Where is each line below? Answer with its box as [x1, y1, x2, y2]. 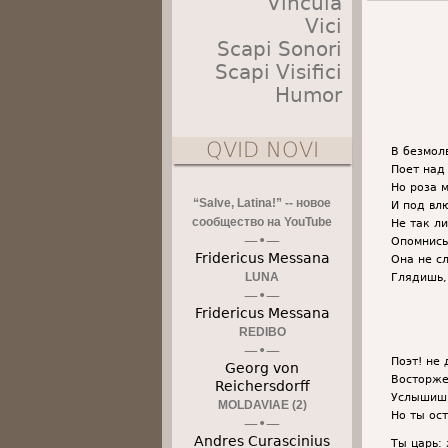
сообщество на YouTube [192, 215, 332, 229]
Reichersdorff [214, 378, 310, 394]
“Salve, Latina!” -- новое [193, 196, 331, 210]
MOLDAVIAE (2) [217, 398, 307, 412]
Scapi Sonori [217, 37, 342, 61]
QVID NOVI [205, 138, 319, 162]
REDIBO [238, 325, 286, 339]
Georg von [225, 360, 299, 376]
